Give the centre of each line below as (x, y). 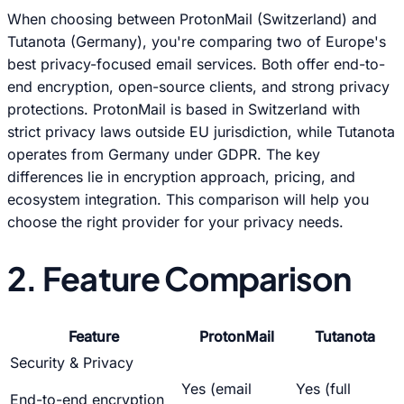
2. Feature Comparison (179, 278)
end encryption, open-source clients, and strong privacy (198, 87)
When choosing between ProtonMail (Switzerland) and (192, 19)
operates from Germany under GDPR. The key (164, 155)
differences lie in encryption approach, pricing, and (181, 177)
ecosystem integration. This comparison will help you (188, 200)
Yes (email (216, 388)
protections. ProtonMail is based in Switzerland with (184, 110)
